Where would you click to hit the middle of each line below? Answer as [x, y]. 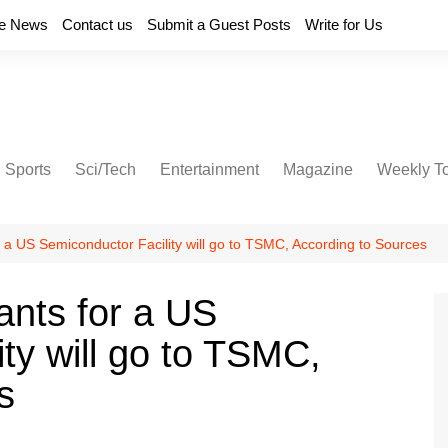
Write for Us [344, 24]
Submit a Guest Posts [219, 24]
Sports [28, 169]
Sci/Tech [105, 169]
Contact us [97, 24]
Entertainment [209, 169]
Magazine [318, 169]
